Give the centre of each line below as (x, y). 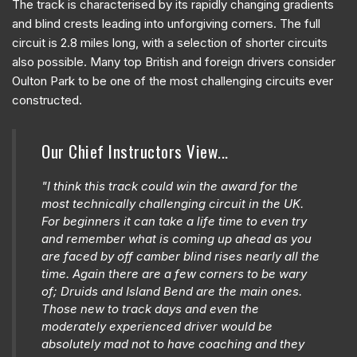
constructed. (47, 100)
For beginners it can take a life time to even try (174, 221)
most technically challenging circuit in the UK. (173, 203)
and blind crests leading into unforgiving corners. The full (166, 23)
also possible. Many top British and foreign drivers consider (174, 61)
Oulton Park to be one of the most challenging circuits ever (173, 80)
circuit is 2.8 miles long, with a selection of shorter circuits (170, 42)
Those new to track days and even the (150, 308)
